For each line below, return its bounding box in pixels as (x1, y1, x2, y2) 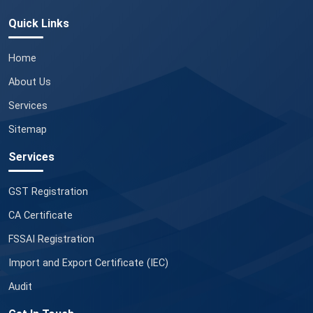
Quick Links (8, 17, 69, 31)
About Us (8, 76, 51, 89)
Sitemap (8, 124, 47, 136)
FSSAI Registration (8, 233, 94, 246)
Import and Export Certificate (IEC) (8, 257, 168, 270)
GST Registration (8, 186, 88, 198)
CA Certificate (8, 210, 73, 222)
